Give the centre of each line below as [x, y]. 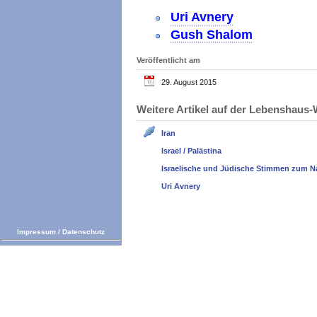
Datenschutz [83, 232]
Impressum [36, 232]
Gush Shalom [212, 35]
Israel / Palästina [191, 150]
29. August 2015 [189, 82]
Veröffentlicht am [168, 60]
